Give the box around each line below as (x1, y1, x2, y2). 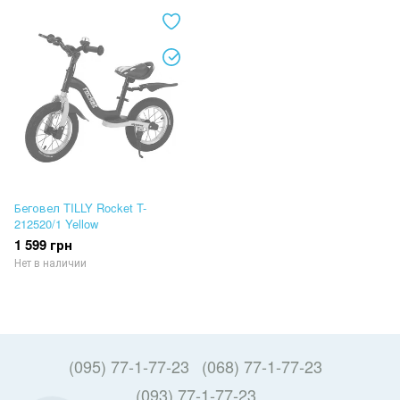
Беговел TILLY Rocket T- (14, 199, 146, 217)
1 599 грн (14, 235, 72, 255)
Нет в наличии (14, 254, 87, 271)
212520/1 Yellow (14, 215, 98, 233)
